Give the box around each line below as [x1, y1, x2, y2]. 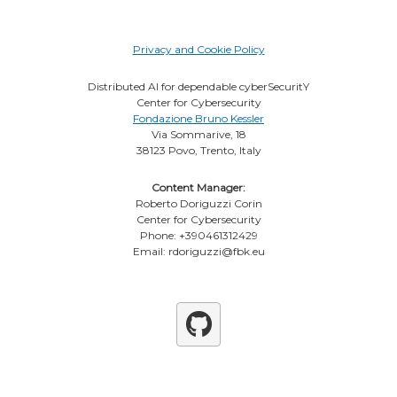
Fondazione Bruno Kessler [133, 112, 264, 125]
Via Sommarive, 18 [151, 128, 246, 141]
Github [198, 326, 260, 348]
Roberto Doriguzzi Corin [135, 197, 262, 210]
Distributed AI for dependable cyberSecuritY [88, 80, 309, 93]
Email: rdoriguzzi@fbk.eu [132, 245, 265, 258]
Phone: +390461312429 [139, 229, 258, 242]
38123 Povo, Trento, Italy [136, 144, 261, 157]
